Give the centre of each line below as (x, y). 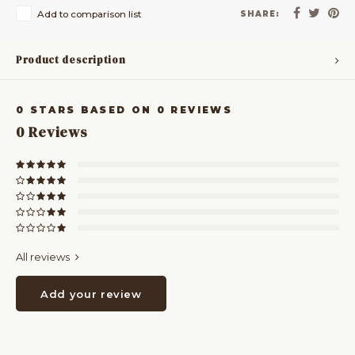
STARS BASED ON (91, 110)
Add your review (91, 294)
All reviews (43, 257)
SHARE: (260, 13)
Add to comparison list (89, 14)
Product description (71, 60)
